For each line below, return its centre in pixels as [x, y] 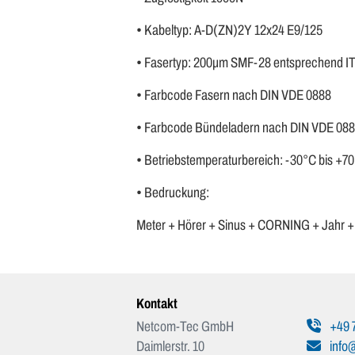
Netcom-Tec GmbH [185, 326]
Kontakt [157, 304]
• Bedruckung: [173, 193]
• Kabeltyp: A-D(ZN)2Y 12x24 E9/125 [229, 30]
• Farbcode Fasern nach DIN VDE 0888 [234, 95]
